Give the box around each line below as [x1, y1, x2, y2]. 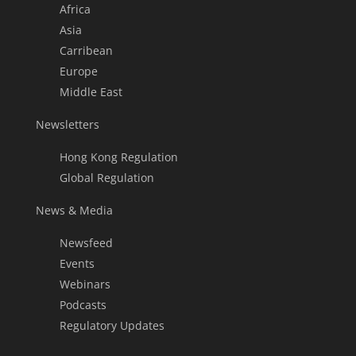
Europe [59, 64, 98, 79]
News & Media [35, 203, 113, 219]
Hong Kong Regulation [59, 149, 178, 165]
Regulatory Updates [59, 318, 164, 334]
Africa [59, 2, 91, 17]
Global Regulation [59, 170, 154, 186]
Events [59, 256, 95, 272]
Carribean [59, 43, 113, 59]
